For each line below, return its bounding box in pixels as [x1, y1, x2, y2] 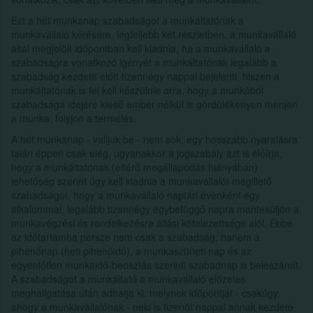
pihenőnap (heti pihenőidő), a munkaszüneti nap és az [11, 243, 252, 258]
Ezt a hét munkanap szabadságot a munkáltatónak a [11, 13, 244, 27]
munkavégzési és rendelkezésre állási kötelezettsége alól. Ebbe [11, 215, 293, 230]
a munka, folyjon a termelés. [11, 110, 136, 125]
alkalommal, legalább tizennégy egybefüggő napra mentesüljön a [11, 201, 299, 216]
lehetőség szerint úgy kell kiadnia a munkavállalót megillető [11, 173, 272, 188]
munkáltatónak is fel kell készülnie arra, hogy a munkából [11, 82, 263, 97]
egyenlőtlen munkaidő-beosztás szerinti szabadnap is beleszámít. [11, 257, 301, 272]
